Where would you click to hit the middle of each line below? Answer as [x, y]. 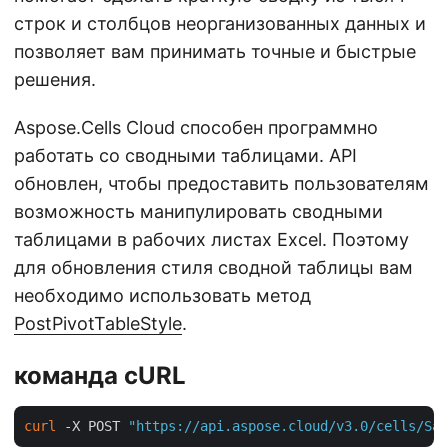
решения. [55, 79]
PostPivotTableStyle [98, 323]
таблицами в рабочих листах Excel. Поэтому [211, 239]
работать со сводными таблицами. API [185, 155]
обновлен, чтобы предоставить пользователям [221, 183]
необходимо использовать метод [162, 295]
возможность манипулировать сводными [198, 211]
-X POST [92, 425]
